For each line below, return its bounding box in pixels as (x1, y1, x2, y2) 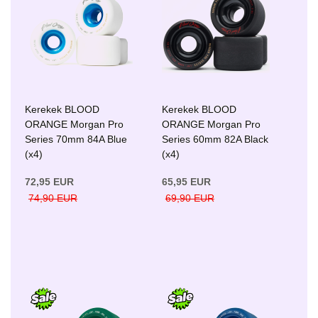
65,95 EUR (161, 176, 211, 188)
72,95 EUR (25, 176, 74, 188)
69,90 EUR (165, 192, 214, 204)
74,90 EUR (28, 192, 77, 204)
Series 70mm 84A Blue (25, 133, 127, 146)
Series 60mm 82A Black (161, 133, 268, 146)
